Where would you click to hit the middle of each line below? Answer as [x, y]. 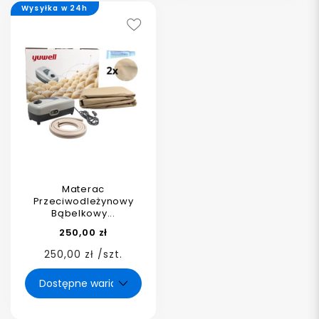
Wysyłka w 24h [55, 8]
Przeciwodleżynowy [83, 201]
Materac [83, 189]
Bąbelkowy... [83, 213]
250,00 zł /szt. [83, 254]
